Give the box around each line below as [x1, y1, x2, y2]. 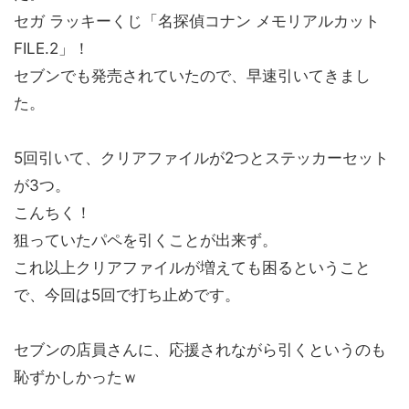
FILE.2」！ [14, 39, 89, 58]
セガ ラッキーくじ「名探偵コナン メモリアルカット [14, 12, 380, 31]
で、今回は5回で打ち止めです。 [14, 286, 240, 305]
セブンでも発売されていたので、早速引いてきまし [14, 67, 371, 86]
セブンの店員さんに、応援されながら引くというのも [14, 341, 386, 360]
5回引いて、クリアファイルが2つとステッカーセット [14, 149, 389, 168]
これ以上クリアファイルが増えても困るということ [14, 258, 371, 278]
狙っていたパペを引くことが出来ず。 [14, 231, 278, 250]
